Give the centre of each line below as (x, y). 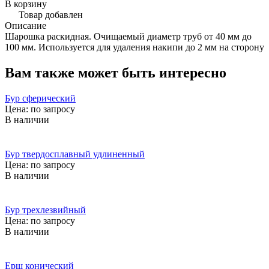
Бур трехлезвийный (45, 210)
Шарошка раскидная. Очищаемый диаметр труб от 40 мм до (128, 36)
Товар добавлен (50, 14)
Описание (26, 25)
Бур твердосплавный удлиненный (75, 154)
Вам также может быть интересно (116, 72)
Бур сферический (40, 98)
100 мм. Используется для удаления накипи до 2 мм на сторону (134, 47)
